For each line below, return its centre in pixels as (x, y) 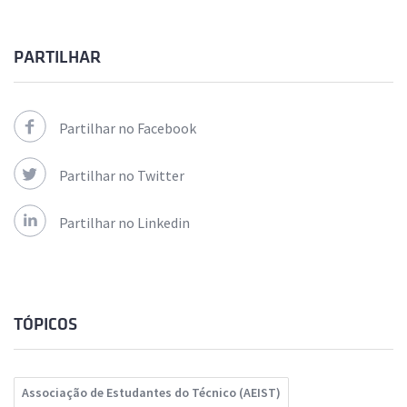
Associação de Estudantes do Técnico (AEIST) (151, 393)
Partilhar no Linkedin (124, 223)
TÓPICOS (45, 325)
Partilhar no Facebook (128, 129)
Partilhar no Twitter (122, 176)
